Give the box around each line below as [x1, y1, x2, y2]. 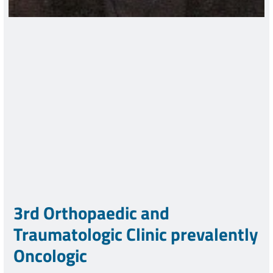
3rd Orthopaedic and [13, 199, 169, 227]
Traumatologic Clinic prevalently [13, 221, 258, 248]
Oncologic [13, 242, 87, 269]
